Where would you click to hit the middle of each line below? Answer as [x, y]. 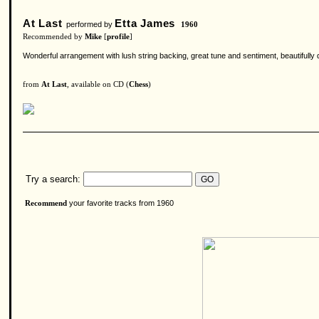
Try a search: [52, 179]
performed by [89, 24]
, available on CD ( [98, 84]
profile [118, 37]
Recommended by [54, 37]
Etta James [145, 23]
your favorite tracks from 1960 [120, 203]
